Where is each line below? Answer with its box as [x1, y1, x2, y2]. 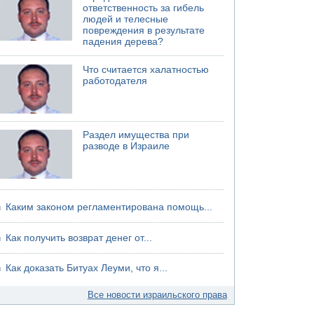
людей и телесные [83, 14, 169, 25]
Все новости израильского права [87, 289, 227, 300]
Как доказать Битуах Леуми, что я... [6, 263, 168, 273]
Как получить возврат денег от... [6, 232, 153, 243]
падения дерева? [83, 36, 164, 47]
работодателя [83, 75, 148, 86]
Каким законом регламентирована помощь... [6, 202, 213, 212]
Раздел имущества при [83, 130, 190, 140]
